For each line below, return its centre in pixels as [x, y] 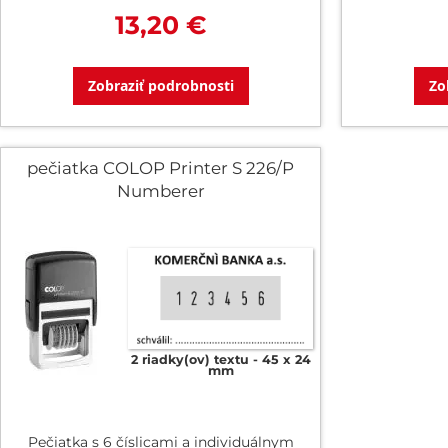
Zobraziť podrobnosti [160, 85]
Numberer [160, 191]
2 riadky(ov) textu [189, 360]
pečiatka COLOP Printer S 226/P [160, 168]
